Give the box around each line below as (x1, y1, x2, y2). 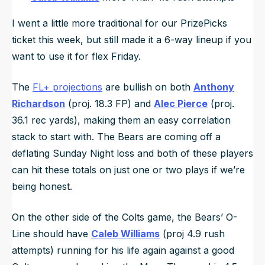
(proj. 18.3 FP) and (65, 98, 154, 110)
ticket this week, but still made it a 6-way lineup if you (12, 34, 251, 46)
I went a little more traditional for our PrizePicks (12, 17, 227, 30)
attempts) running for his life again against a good (12, 244, 234, 257)
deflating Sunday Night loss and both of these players (12, 147, 253, 160)
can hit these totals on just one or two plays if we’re (12, 164, 245, 176)
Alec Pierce (154, 98, 208, 110)
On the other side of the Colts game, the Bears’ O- (12, 211, 237, 224)
